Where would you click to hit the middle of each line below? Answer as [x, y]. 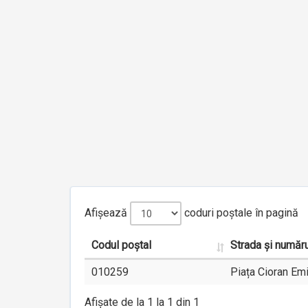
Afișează [107, 213]
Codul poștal [121, 245]
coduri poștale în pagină [240, 213]
